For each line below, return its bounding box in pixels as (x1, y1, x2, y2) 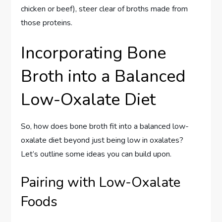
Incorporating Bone (21, 41, 166, 64)
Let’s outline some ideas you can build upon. (21, 148, 172, 160)
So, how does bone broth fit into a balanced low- (21, 120, 189, 132)
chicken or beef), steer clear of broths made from (21, 3, 188, 14)
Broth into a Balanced (21, 64, 186, 88)
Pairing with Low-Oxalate (21, 172, 181, 192)
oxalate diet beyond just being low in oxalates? (21, 134, 184, 146)
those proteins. (21, 17, 73, 28)
